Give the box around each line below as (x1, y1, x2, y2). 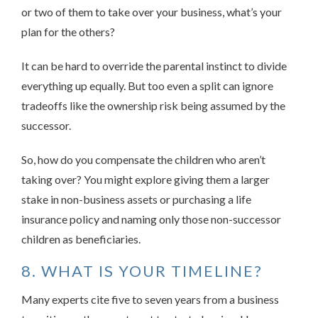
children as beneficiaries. (21, 232, 141, 246)
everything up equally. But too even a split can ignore (21, 79, 273, 93)
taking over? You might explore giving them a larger (21, 172, 270, 187)
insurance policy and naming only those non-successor (21, 212, 281, 226)
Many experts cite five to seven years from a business (21, 292, 279, 307)
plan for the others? (21, 25, 115, 39)
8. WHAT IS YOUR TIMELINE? (21, 261, 263, 281)
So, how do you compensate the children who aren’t (21, 153, 265, 167)
